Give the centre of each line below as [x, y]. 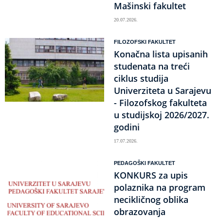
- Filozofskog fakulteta [160, 103]
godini [127, 127]
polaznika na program [160, 187]
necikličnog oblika [151, 200]
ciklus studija [141, 78]
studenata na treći [152, 66]
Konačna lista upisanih [161, 54]
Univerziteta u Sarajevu [163, 91]
